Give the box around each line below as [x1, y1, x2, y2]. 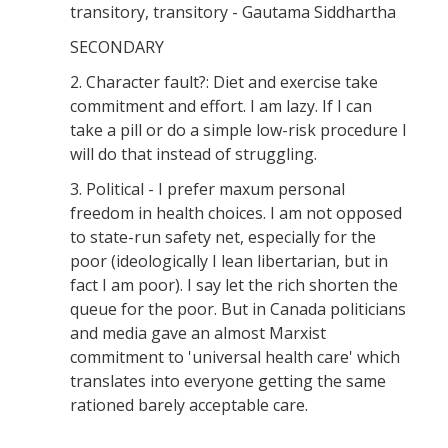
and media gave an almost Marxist [70, 321, 326, 344]
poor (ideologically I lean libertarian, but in [70, 249, 388, 272]
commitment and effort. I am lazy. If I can [70, 94, 372, 117]
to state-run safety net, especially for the [70, 225, 376, 248]
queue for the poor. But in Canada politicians [70, 297, 406, 320]
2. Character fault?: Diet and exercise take [70, 70, 378, 93]
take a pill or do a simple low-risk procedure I [70, 118, 407, 141]
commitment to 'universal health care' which [70, 345, 400, 368]
